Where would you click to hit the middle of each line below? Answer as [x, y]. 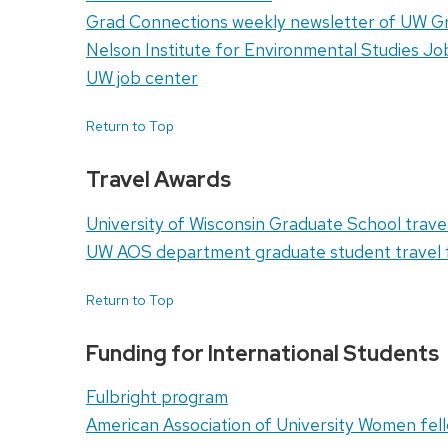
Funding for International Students [262, 354]
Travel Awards [158, 180]
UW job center [141, 77]
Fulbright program [156, 397]
